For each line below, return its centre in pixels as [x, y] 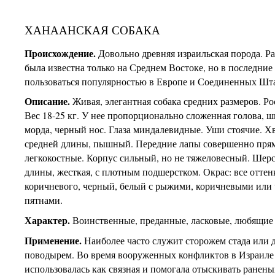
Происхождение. [60, 53]
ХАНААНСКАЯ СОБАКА [93, 30]
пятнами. [44, 200]
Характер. [48, 220]
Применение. [53, 240]
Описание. [48, 101]
